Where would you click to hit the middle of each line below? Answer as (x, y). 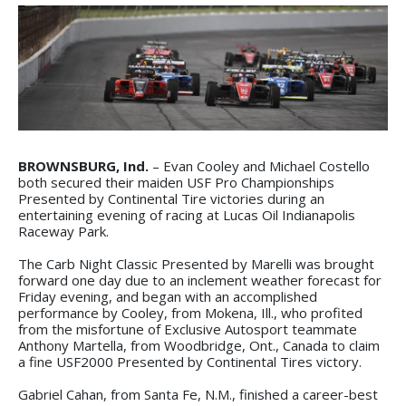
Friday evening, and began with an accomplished (168, 296)
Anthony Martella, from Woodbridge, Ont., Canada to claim (199, 345)
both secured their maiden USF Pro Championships (176, 182)
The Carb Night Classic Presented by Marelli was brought (196, 263)
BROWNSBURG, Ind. (83, 165)
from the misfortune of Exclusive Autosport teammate (188, 329)
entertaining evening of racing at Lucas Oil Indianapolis (187, 214)
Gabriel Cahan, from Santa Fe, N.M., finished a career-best (198, 394)
